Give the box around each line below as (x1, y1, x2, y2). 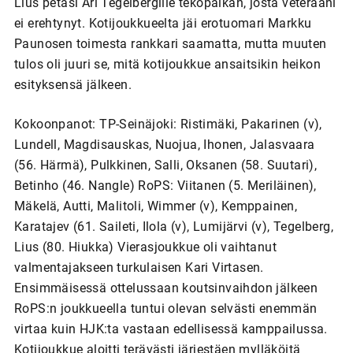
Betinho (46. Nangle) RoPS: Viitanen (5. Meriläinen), (13, 177, 317, 193)
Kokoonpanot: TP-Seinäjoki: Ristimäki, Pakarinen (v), (13, 116, 322, 132)
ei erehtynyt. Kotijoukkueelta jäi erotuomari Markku (13, 15, 312, 31)
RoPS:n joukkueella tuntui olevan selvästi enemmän (13, 300, 318, 316)
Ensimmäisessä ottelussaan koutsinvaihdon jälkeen (13, 280, 318, 295)
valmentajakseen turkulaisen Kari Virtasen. (13, 259, 264, 275)
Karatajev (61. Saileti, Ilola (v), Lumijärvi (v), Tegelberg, (13, 218, 333, 234)
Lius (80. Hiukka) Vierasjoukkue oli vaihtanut (13, 239, 277, 255)
